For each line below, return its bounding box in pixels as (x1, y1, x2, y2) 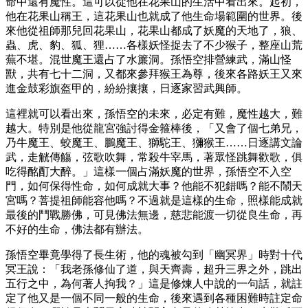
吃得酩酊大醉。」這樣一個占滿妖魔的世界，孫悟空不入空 (5, 165, 291, 177)
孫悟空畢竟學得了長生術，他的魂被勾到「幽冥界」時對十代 (5, 248, 302, 261)
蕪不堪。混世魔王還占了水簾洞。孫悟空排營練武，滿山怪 (5, 53, 291, 65)
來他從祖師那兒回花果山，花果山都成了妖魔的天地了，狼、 (5, 24, 302, 36)
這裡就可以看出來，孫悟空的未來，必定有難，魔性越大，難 (5, 107, 302, 120)
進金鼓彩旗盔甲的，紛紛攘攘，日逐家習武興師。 (5, 82, 247, 94)
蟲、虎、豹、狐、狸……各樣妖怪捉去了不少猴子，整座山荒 (5, 38, 302, 51)
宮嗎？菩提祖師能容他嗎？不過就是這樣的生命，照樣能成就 (5, 194, 302, 206)
